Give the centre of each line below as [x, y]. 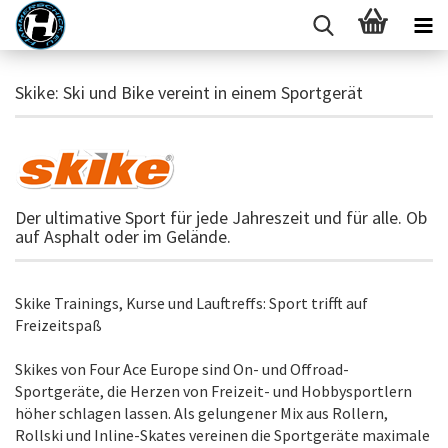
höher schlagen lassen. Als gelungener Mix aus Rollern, [201, 413]
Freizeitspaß [58, 325]
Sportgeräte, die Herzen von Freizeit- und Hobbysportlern [213, 391]
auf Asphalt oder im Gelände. [123, 236]
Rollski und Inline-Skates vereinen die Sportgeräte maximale [222, 435]
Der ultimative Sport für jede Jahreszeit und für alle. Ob [221, 217]
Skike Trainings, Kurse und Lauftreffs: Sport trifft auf [191, 303]
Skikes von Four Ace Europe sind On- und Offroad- [182, 369]
